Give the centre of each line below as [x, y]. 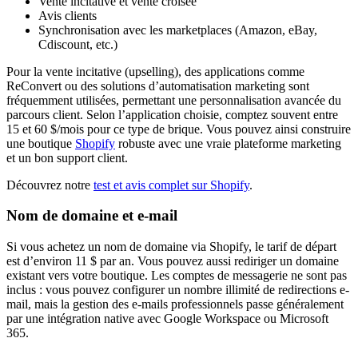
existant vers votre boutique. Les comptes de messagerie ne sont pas [177, 276]
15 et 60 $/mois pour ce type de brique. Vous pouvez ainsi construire [179, 129]
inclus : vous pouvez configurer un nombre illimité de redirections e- [178, 290]
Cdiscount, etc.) [78, 44]
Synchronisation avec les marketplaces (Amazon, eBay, [178, 30]
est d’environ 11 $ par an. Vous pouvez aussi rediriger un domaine [173, 261]
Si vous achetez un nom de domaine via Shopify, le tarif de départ [171, 247]
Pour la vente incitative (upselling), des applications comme [155, 71]
